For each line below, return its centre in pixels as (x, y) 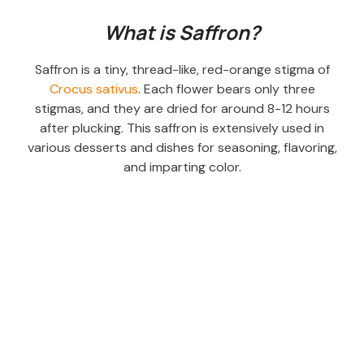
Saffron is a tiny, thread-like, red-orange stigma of (182, 70)
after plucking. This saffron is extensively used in (182, 128)
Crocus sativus (93, 89)
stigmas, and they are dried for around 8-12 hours (182, 109)
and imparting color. (182, 167)
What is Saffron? (182, 32)
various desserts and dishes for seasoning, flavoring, (182, 148)
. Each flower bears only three (226, 89)
